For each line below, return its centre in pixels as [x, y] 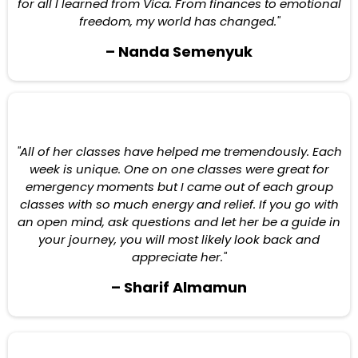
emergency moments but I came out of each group [179, 187]
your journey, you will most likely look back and [179, 239]
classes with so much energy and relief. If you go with [179, 204]
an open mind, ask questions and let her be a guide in [179, 222]
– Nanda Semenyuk [179, 52]
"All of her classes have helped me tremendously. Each [179, 151]
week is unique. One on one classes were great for [179, 169]
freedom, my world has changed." [179, 21]
